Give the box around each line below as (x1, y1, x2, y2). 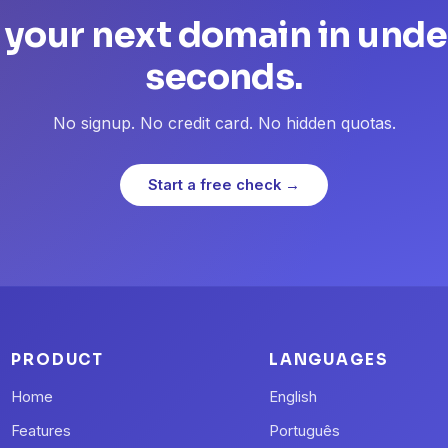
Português (268, 422, 340, 441)
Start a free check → (148, 176, 300, 195)
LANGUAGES (268, 350, 389, 370)
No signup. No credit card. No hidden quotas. (52, 113, 396, 134)
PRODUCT (11, 350, 105, 370)
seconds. (145, 55, 303, 100)
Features (11, 422, 72, 441)
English (268, 388, 317, 407)
